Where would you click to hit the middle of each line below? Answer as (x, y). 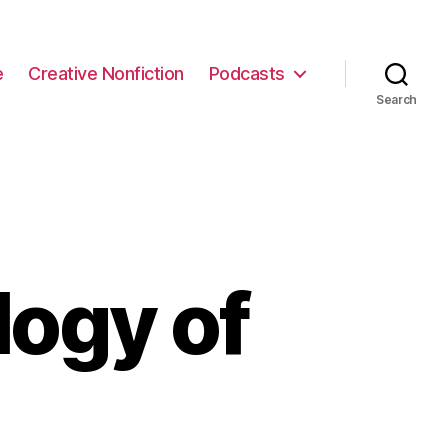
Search (396, 99)
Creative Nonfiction (106, 73)
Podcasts (246, 73)
